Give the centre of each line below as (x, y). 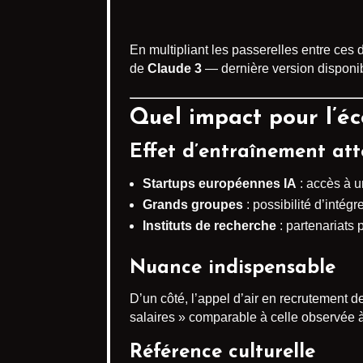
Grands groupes (193, 205)
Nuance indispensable (233, 269)
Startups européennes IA (220, 184)
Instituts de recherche (209, 226)
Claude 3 (175, 69)
